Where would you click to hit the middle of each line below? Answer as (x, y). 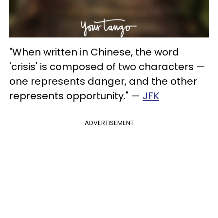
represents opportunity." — (76, 96)
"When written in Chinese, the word (94, 52)
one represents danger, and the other (103, 82)
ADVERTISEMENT (109, 123)
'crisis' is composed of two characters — (107, 67)
